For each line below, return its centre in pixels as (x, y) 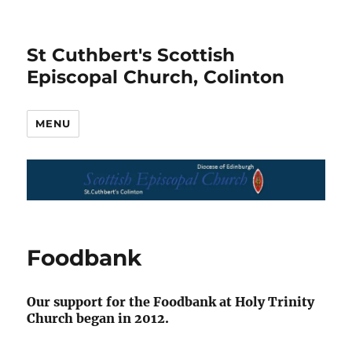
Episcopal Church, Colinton (156, 77)
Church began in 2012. (98, 318)
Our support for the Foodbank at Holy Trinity (171, 301)
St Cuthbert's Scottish (131, 55)
